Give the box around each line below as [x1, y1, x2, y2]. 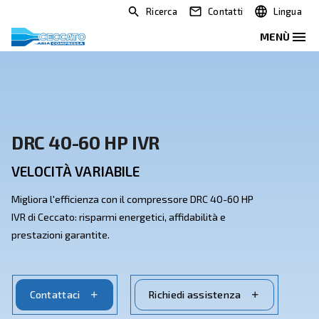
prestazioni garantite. [14, 286, 137, 301]
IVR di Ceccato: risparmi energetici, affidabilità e [14, 263, 283, 279]
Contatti [260, 7, 304, 21]
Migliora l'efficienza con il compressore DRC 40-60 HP [14, 241, 317, 256]
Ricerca [182, 7, 222, 21]
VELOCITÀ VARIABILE [14, 204, 174, 225]
